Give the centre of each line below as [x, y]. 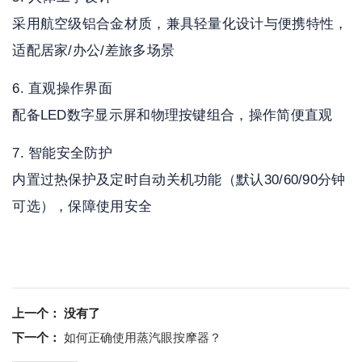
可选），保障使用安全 [82, 207]
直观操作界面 [70, 89]
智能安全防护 [70, 154]
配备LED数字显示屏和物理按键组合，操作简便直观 [173, 116]
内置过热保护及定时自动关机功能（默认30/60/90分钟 [179, 180]
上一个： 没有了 [57, 313]
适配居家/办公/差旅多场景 [94, 51]
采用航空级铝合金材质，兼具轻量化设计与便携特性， [180, 24]
